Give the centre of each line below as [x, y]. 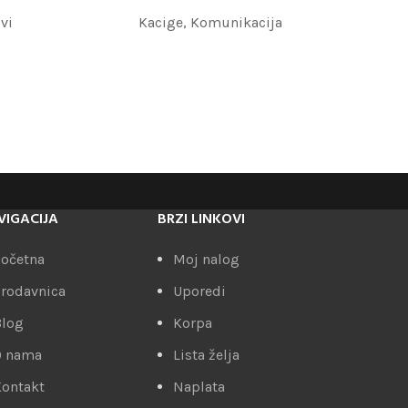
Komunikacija [236, 22]
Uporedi [200, 291]
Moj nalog [207, 259]
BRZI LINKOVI [202, 219]
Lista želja [207, 355]
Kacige [160, 22]
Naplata [199, 387]
